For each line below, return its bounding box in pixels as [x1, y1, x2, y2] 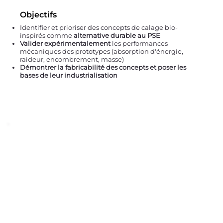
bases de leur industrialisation [20, 71, 118, 80]
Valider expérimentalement [20, 39, 111, 48]
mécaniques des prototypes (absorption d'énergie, [20, 47, 184, 56]
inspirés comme [20, 31, 74, 40]
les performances [111, 39, 168, 48]
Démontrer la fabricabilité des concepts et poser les [20, 63, 187, 72]
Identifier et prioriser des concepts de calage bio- [20, 23, 178, 32]
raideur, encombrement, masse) [20, 55, 124, 64]
